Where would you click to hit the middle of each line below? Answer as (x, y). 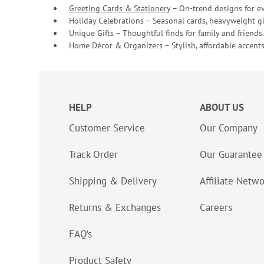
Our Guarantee (231, 154)
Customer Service (107, 128)
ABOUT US (222, 107)
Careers (216, 207)
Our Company (229, 128)
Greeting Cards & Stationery (120, 8)
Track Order (93, 154)
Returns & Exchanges (115, 207)
